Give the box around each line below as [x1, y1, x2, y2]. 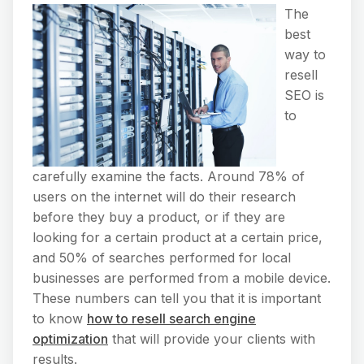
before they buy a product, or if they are [32, 208, 285, 225]
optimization [32, 330, 108, 347]
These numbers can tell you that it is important [32, 289, 321, 306]
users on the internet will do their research [32, 188, 296, 205]
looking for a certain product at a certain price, [32, 228, 323, 245]
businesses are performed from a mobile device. [32, 269, 331, 286]
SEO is [284, 86, 324, 103]
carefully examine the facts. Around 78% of [32, 167, 305, 184]
